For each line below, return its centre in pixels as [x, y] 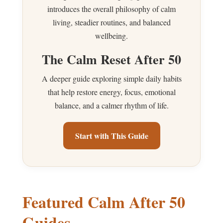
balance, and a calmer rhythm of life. [111, 105]
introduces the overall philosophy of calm [111, 8]
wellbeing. [111, 35]
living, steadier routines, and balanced [111, 22]
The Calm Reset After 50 [111, 59]
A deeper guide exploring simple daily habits [111, 78]
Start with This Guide [111, 135]
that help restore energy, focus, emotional [111, 92]
